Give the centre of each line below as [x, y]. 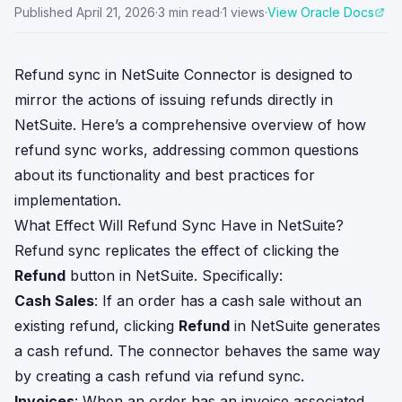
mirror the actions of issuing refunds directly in [174, 100]
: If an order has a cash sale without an [228, 301]
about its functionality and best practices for [165, 175]
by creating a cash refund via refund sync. [159, 376]
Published [44, 12]
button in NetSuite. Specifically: [174, 275]
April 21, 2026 [116, 12]
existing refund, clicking [96, 326]
